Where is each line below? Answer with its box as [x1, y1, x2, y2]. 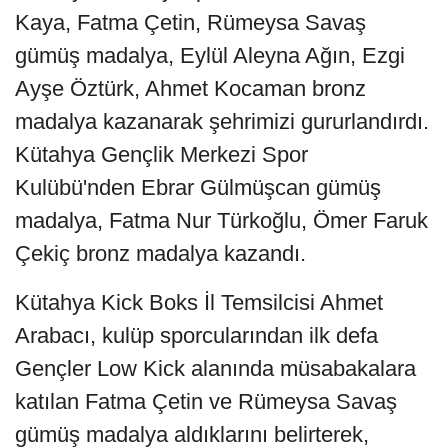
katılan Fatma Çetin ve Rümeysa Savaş [15, 388, 397, 414]
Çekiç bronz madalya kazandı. [15, 240, 306, 266]
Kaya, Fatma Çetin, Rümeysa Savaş [15, 9, 366, 35]
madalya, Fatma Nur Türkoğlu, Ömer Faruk [15, 207, 428, 233]
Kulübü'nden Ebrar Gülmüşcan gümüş [15, 174, 381, 200]
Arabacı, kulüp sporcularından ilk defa [15, 322, 378, 348]
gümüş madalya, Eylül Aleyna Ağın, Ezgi [15, 42, 405, 68]
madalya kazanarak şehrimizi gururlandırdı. [15, 108, 429, 134]
